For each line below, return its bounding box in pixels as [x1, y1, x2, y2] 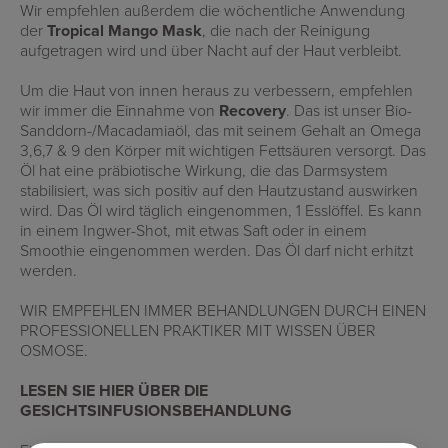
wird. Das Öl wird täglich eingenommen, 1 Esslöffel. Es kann [20, 198, 422, 222]
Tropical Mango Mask [47, 18, 202, 42]
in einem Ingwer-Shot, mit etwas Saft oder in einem [20, 218, 367, 242]
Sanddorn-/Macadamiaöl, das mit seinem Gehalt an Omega [20, 118, 421, 142]
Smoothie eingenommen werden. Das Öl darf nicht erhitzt [20, 238, 413, 262]
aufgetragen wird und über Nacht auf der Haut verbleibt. [20, 38, 402, 62]
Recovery [219, 98, 286, 122]
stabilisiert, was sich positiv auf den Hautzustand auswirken [20, 178, 418, 202]
